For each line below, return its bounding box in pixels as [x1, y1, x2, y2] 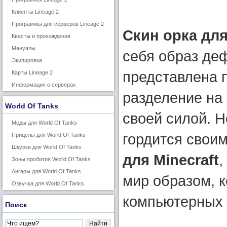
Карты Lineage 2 [12, 69, 53, 75]
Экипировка [12, 57, 42, 63]
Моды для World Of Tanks [12, 120, 77, 126]
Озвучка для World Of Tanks [12, 180, 84, 186]
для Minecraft [123, 152, 219, 168]
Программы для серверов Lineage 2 [12, 21, 104, 27]
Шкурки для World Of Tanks [12, 144, 82, 150]
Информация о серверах [12, 82, 76, 88]
